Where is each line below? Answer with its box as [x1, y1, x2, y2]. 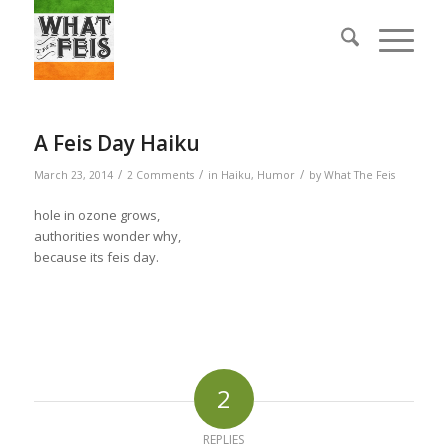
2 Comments [126, 168, 194, 182]
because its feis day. [33, 248, 159, 267]
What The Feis [323, 168, 395, 182]
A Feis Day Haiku [33, 129, 200, 157]
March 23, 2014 [33, 168, 113, 182]
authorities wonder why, [33, 227, 181, 246]
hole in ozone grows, [33, 206, 160, 225]
